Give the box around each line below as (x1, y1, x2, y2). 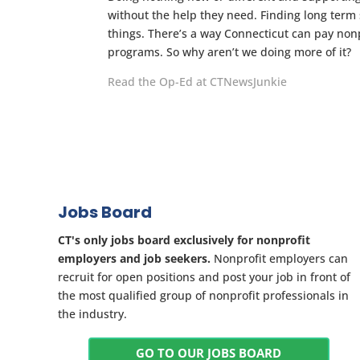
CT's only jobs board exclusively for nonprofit (58, 232, 310, 247)
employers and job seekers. (58, 251, 211, 266)
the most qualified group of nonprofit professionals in (58, 288, 349, 303)
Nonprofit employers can (211, 251, 348, 266)
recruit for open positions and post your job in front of (58, 269, 350, 284)
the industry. (58, 306, 127, 321)
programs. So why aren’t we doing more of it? (108, 44, 352, 59)
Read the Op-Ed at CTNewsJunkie (108, 74, 288, 89)
